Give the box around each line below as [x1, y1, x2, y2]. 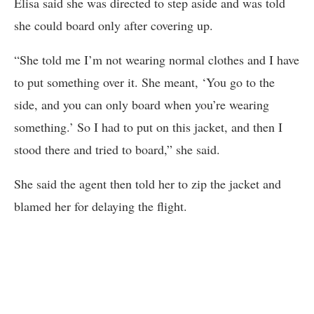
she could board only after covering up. [14, 16, 213, 34]
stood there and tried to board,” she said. [14, 140, 220, 158]
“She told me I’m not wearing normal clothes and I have [14, 50, 299, 68]
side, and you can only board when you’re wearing [14, 95, 269, 113]
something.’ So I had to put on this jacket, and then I [14, 118, 282, 135]
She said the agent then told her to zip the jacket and [14, 175, 281, 192]
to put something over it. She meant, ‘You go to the [14, 73, 275, 90]
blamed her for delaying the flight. [14, 197, 187, 214]
